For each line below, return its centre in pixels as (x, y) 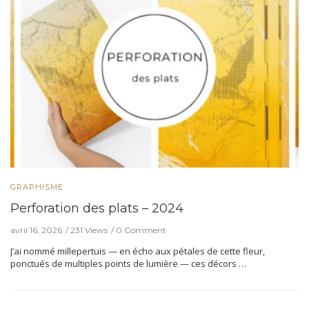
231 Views (89, 230)
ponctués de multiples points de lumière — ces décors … (128, 263)
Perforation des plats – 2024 (97, 208)
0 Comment (141, 230)
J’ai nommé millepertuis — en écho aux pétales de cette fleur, (138, 251)
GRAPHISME (37, 187)
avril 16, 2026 (36, 230)
